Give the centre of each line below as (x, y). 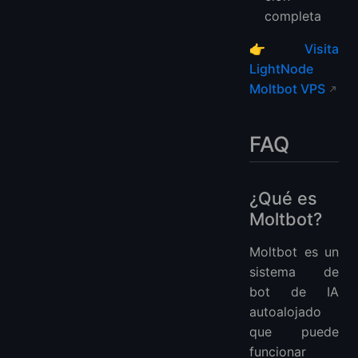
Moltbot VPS (287, 89)
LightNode (281, 69)
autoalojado (285, 312)
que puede (294, 332)
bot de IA (294, 292)
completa (293, 16)
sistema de (294, 272)
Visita (322, 49)
